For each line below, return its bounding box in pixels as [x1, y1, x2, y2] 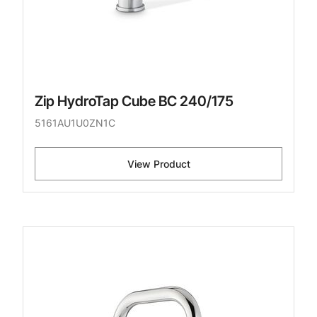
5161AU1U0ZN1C [35, 117, 115, 129]
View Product [127, 158, 190, 171]
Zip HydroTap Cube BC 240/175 [35, 93, 234, 110]
